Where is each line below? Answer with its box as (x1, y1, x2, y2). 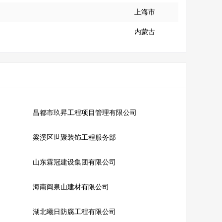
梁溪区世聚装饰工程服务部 (32, 134, 116, 141)
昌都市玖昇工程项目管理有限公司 (32, 109, 137, 116)
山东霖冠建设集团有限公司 (32, 159, 116, 166)
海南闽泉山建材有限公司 (32, 183, 109, 191)
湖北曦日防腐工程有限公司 (32, 208, 116, 216)
